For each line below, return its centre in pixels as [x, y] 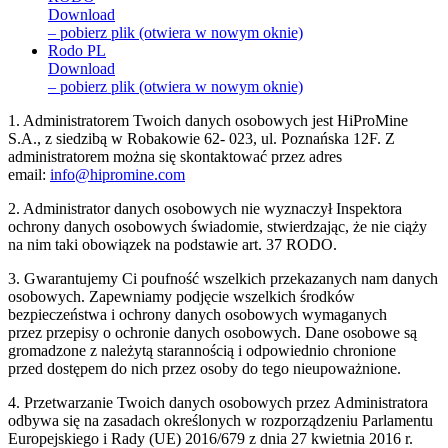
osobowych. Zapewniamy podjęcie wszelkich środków [181, 297]
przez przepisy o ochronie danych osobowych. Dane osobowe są [212, 333]
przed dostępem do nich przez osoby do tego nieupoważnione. [204, 369]
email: [29, 175]
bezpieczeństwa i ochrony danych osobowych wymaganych [197, 315]
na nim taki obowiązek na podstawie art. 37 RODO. [172, 245]
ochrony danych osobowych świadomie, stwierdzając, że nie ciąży [217, 227]
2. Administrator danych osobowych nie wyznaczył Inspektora [205, 209]
